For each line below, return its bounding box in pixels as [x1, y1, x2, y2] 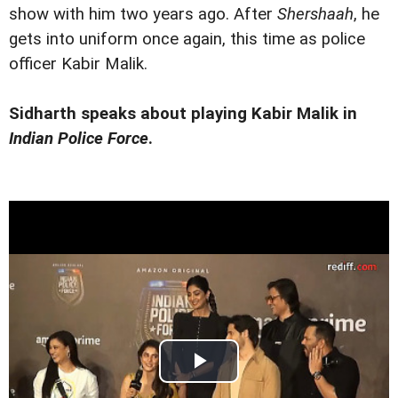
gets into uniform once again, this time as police [9, 28, 365, 49]
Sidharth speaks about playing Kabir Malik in [9, 103, 357, 123]
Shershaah [277, 4, 354, 24]
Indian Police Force [9, 128, 148, 148]
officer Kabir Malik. [9, 53, 147, 74]
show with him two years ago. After [9, 4, 277, 24]
